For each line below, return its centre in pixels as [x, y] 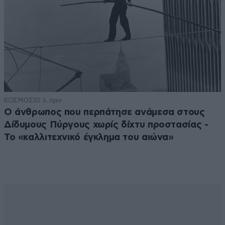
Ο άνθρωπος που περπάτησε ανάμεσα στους [104, 113]
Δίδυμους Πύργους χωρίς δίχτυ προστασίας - [106, 125]
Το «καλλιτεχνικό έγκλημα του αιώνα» [89, 138]
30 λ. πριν [47, 100]
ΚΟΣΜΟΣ [19, 100]
